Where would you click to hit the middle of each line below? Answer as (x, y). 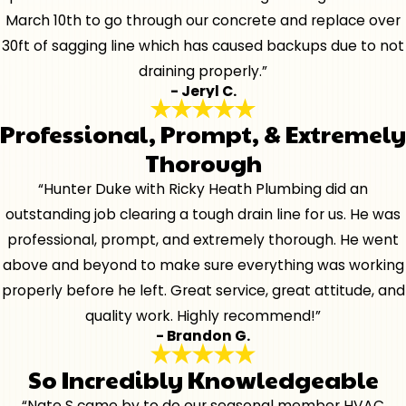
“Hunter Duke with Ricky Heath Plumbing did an (203, 189)
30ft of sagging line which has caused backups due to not (203, 45)
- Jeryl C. (203, 91)
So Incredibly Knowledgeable (203, 378)
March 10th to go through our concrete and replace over (203, 20)
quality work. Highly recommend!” (203, 316)
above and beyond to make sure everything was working (203, 266)
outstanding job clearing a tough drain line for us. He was (203, 215)
